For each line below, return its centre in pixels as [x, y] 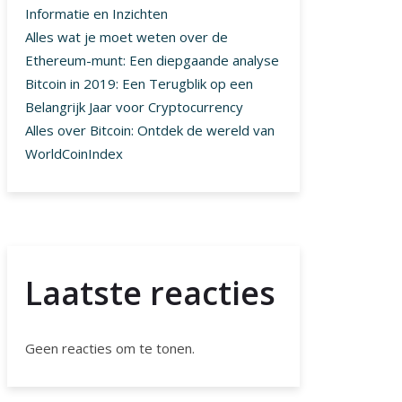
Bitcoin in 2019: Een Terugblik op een [139, 84]
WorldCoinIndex [74, 154]
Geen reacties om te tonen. [110, 349]
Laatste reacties [150, 293]
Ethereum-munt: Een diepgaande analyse [152, 61]
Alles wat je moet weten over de [127, 37]
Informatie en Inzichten [96, 14]
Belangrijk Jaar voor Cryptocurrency [134, 107]
